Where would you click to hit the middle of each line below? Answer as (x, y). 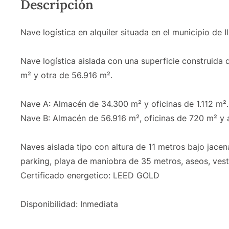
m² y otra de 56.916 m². (66, 75)
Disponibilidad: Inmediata (69, 204)
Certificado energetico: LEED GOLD (90, 175)
